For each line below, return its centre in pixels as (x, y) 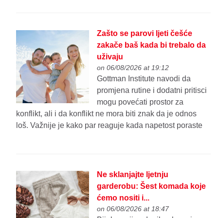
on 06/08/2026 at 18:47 (133, 209)
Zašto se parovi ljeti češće (145, 33)
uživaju (110, 56)
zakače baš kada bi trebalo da (152, 45)
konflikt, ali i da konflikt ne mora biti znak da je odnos (107, 113)
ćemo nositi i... (123, 198)
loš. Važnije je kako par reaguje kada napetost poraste (109, 125)
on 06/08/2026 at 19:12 (133, 67)
